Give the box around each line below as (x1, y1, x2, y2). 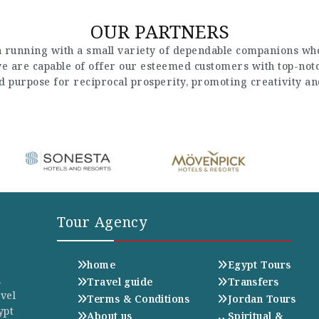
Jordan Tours (227, 292, 296, 305)
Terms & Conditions (87, 292, 189, 305)
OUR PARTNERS (90, 19, 229, 44)
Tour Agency (57, 212, 147, 231)
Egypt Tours (227, 258, 291, 271)
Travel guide (87, 275, 153, 288)
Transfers (227, 275, 279, 288)
